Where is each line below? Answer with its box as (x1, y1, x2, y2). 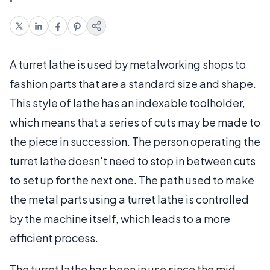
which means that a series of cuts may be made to (10, 115, 260, 129)
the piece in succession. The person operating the (10, 134, 260, 148)
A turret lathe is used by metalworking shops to (10, 57, 246, 71)
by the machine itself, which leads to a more (10, 211, 230, 225)
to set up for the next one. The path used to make (10, 172, 254, 187)
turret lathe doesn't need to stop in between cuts (10, 153, 256, 168)
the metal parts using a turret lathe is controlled (10, 192, 249, 206)
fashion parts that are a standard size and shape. (10, 76, 256, 90)
